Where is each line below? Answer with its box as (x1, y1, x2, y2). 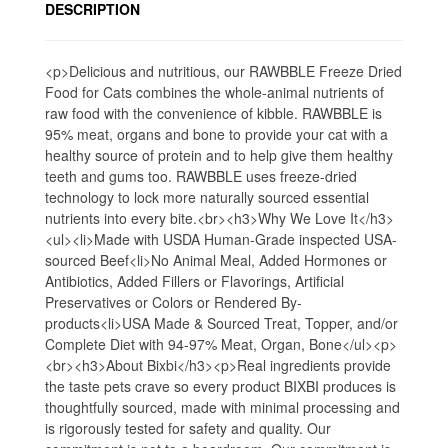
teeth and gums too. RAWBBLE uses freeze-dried (45, 166, 357, 186)
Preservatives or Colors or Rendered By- (45, 292, 302, 312)
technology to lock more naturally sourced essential (45, 187, 369, 207)
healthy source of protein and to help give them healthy (45, 145, 393, 165)
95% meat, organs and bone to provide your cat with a (45, 124, 388, 144)
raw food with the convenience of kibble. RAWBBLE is (45, 103, 382, 123)
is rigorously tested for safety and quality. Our (45, 418, 331, 438)
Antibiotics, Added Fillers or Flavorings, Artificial (45, 271, 344, 291)
